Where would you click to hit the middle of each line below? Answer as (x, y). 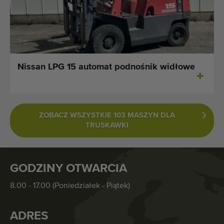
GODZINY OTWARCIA (68, 168)
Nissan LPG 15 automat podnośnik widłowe (106, 67)
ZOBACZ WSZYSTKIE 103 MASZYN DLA (107, 115)
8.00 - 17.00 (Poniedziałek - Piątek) (70, 186)
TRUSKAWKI (107, 125)
